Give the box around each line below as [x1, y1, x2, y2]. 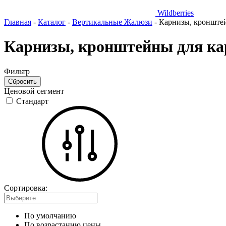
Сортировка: [4, 183, 47, 192]
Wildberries [155, 9, 194, 17]
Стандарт [16, 96, 48, 105]
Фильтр [4, 67, 30, 76]
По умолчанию [24, 211, 76, 220]
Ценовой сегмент [4, 86, 64, 95]
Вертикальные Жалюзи [72, 18, 152, 26]
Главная [4, 18, 31, 26]
